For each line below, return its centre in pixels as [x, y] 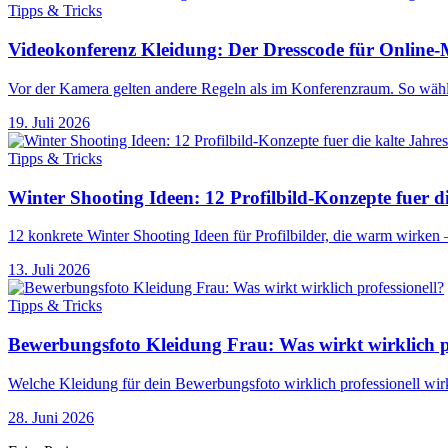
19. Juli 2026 [49, 122]
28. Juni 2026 [51, 417]
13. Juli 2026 [49, 270]
